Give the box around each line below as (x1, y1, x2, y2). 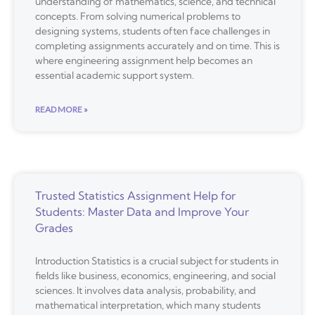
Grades (35, 220, 73, 235)
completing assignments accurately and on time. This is (35, 39, 280, 52)
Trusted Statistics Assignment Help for (35, 188, 236, 202)
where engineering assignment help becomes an (35, 53, 252, 67)
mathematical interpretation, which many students (35, 298, 261, 311)
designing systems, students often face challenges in (35, 24, 270, 37)
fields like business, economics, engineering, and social (35, 269, 276, 282)
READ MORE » (35, 103, 88, 115)
